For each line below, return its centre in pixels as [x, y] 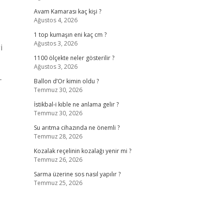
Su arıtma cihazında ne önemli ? [77, 128]
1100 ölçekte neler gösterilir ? [74, 58]
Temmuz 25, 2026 [58, 183]
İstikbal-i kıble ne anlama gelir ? [76, 104]
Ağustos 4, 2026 [55, 20]
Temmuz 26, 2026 [58, 160]
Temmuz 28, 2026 [58, 136]
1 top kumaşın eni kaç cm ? [70, 35]
